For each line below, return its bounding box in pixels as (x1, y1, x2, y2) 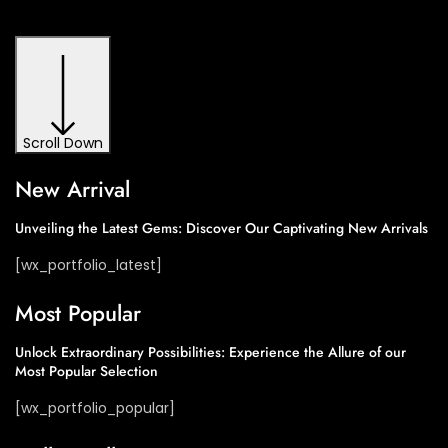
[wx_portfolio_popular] (15, 398, 175, 418)
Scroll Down (23, 133, 103, 153)
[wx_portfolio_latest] (15, 255, 162, 275)
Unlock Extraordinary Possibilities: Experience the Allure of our (15, 342, 406, 362)
